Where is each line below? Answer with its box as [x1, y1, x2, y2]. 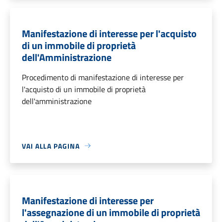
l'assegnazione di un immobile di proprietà [22, 204, 200, 220]
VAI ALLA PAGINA [22, 140, 80, 151]
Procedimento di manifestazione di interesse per [22, 71, 184, 83]
